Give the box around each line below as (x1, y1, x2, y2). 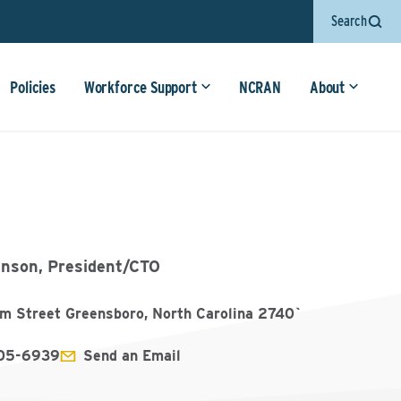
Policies (10, 78, 55, 97)
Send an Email (83, 347, 182, 364)
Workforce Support (83, 78, 198, 97)
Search (331, 13, 367, 30)
